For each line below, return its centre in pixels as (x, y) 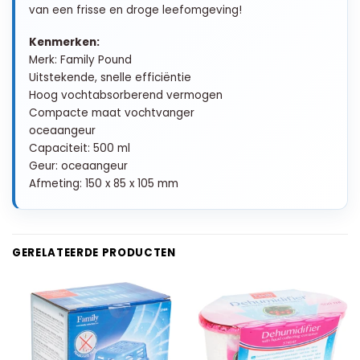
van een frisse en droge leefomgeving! (135, 10)
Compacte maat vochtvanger (112, 112)
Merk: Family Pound (80, 59)
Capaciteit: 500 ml (80, 148)
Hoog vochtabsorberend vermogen (126, 95)
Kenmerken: (64, 42)
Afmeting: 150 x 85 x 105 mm (104, 183)
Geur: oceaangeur (78, 166)
